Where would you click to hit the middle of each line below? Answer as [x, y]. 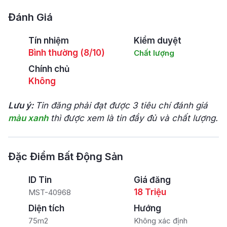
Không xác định [161, 221]
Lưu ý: [22, 105]
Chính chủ [49, 69]
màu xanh [28, 118]
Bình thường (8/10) [67, 53]
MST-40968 [50, 192]
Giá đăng [152, 180]
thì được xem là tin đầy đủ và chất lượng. [133, 118]
